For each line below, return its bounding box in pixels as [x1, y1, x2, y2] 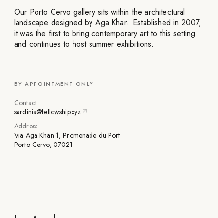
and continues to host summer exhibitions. [14, 38, 154, 50]
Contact [14, 98, 36, 108]
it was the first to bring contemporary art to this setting [14, 28, 196, 39]
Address [14, 121, 37, 131]
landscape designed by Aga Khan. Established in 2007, [14, 17, 201, 29]
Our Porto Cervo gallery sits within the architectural [14, 6, 185, 18]
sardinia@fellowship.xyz [14, 107, 81, 117]
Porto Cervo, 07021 [14, 140, 73, 150]
